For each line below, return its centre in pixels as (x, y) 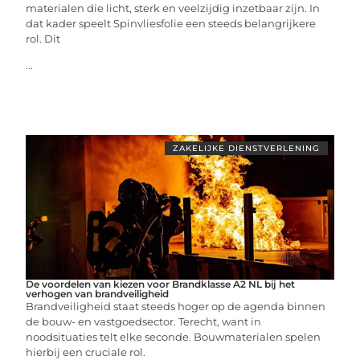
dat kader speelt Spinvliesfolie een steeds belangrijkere (171, 23)
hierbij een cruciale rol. (86, 352)
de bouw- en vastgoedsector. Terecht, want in (144, 321)
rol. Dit (43, 38)
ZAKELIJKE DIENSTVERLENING (246, 148)
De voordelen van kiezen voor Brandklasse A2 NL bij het (161, 284)
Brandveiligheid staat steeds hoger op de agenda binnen (176, 306)
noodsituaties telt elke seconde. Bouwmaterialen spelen (174, 336)
